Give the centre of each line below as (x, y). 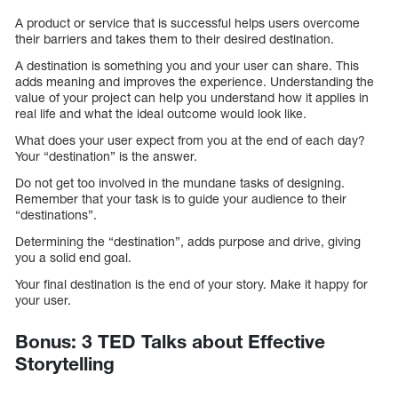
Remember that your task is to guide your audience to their (181, 199)
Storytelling (65, 364)
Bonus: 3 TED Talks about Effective (170, 342)
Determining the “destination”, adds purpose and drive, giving (188, 242)
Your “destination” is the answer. (106, 156)
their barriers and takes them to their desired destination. (175, 39)
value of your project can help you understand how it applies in (192, 98)
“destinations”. (56, 215)
